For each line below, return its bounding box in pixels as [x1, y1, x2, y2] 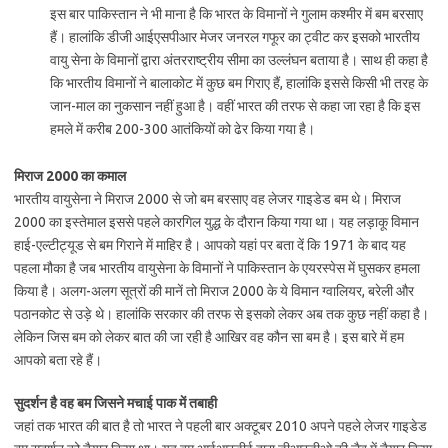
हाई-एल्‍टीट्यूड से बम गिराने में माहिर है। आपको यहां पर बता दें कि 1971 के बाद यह [14, 237, 406, 253]
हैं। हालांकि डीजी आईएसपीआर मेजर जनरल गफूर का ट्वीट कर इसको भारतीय [50, 29, 420, 45]
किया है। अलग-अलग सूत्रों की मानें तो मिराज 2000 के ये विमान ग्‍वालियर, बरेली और [14, 283, 414, 299]
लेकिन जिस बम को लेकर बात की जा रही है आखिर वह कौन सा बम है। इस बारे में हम [14, 329, 404, 345]
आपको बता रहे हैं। [14, 352, 102, 368]
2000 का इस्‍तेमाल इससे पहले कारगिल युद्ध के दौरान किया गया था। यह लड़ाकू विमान [14, 214, 419, 230]
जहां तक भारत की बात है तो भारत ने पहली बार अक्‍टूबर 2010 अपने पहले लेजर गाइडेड [14, 418, 427, 434]
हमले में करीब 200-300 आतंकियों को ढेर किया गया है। [50, 121, 315, 137]
